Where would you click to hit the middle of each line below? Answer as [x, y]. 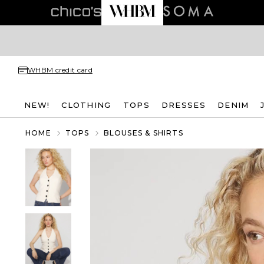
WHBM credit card [60, 70]
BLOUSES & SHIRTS [143, 133]
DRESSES [183, 105]
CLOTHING [86, 105]
